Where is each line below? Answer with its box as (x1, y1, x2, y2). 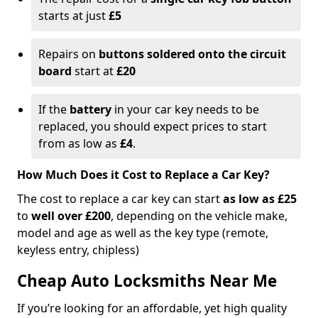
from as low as (38, 135, 120, 151)
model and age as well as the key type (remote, (17, 224, 268, 241)
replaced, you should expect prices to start (38, 118, 267, 134)
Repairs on (38, 45, 99, 62)
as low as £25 (223, 190, 297, 207)
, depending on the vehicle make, (111, 207, 287, 224)
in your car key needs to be (111, 101, 259, 117)
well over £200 (31, 207, 111, 224)
